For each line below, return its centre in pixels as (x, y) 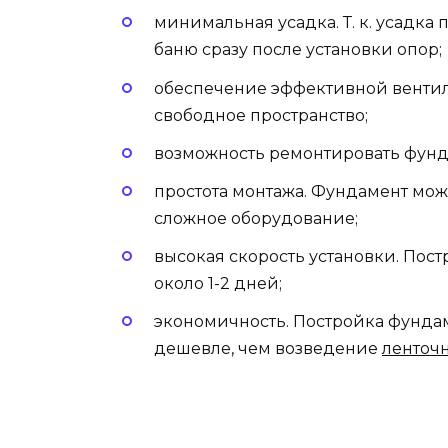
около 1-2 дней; (218, 284)
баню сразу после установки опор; (298, 50)
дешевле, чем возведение (268, 349)
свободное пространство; (261, 115)
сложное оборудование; (256, 218)
